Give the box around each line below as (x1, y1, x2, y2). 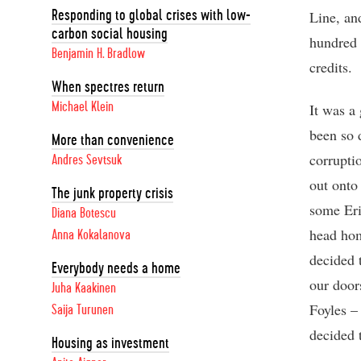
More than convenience (52, 132, 174, 148)
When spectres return (52, 79, 164, 95)
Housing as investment (52, 335, 169, 351)
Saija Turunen (52, 303, 114, 317)
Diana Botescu (52, 206, 116, 221)
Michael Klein (52, 100, 114, 114)
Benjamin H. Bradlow (52, 47, 145, 61)
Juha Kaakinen (52, 281, 116, 296)
